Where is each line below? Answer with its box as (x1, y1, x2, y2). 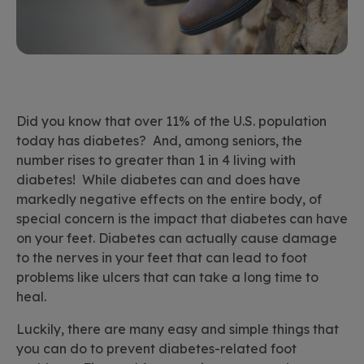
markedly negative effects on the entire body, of (16, 191, 322, 208)
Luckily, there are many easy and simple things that (16, 321, 339, 338)
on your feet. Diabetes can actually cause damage (16, 230, 337, 247)
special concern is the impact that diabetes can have (16, 210, 348, 227)
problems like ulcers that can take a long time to (16, 269, 318, 286)
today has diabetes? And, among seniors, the (16, 132, 302, 149)
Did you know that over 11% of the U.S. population (16, 113, 327, 130)
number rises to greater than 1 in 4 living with (16, 152, 296, 169)
